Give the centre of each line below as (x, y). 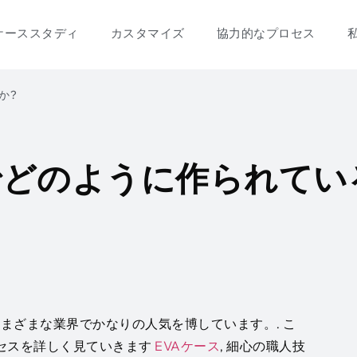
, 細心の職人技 (263, 346)
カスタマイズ (147, 33)
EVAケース (187, 346)
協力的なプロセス (266, 33)
